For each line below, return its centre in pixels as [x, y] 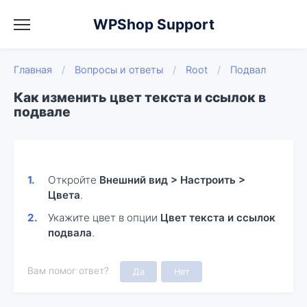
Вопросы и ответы [119, 70]
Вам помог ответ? [68, 271]
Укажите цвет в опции [105, 218]
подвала [70, 233]
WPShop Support [153, 24]
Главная [33, 70]
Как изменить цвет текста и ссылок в [140, 97]
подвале [42, 112]
